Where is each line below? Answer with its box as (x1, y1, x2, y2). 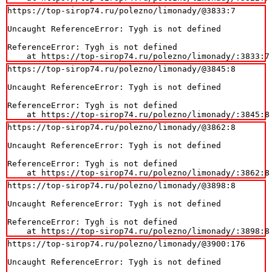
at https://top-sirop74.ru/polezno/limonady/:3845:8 (7, 109, 270, 119)
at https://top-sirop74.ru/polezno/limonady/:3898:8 (7, 226, 270, 236)
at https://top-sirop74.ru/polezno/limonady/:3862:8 (7, 168, 270, 177)
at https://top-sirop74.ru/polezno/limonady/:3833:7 (7, 51, 270, 61)
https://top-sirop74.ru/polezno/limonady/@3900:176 (7, 239, 245, 248)
